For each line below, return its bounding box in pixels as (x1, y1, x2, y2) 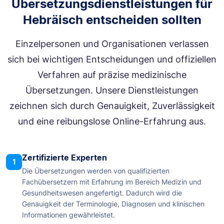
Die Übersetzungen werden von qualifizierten (22, 166, 169, 175)
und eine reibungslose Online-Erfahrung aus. (18, 116, 206, 127)
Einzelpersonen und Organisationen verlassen (15, 38, 209, 49)
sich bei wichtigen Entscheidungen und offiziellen (7, 54, 216, 65)
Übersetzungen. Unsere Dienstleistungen (25, 85, 198, 96)
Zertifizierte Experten (22, 152, 107, 163)
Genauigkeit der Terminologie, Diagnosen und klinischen (22, 199, 204, 208)
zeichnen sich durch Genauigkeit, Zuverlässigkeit (9, 100, 215, 111)
